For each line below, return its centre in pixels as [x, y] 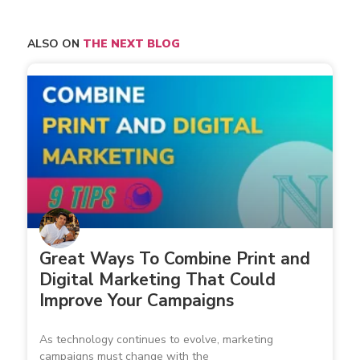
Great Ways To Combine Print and [175, 259]
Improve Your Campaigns [137, 301]
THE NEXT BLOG [131, 44]
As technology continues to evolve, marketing [156, 340]
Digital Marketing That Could [157, 280]
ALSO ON [55, 44]
